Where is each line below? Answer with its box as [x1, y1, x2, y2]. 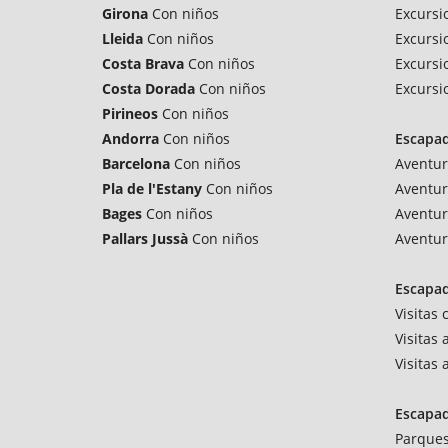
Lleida [102, 29, 143, 48]
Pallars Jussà [102, 229, 188, 248]
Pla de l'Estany [102, 179, 202, 198]
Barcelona [102, 154, 170, 173]
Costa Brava [102, 54, 184, 73]
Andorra [102, 129, 159, 148]
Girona [102, 4, 148, 23]
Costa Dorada [102, 79, 195, 98]
